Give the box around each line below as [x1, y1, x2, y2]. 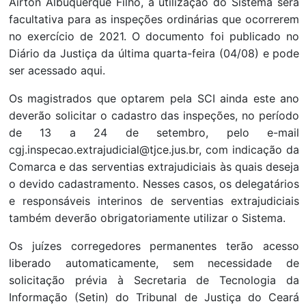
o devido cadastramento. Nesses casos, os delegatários [8, 177, 300, 191]
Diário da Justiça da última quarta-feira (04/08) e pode [8, 46, 300, 61]
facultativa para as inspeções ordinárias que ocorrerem [8, 12, 300, 27]
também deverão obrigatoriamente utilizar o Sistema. [8, 211, 286, 225]
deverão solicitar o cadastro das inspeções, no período [8, 109, 300, 123]
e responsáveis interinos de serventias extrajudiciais [8, 194, 300, 208]
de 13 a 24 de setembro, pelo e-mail [8, 126, 300, 140]
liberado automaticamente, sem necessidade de [8, 256, 300, 270]
